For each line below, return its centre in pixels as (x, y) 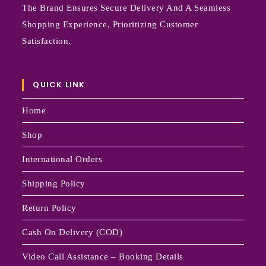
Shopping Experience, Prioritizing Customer (110, 25)
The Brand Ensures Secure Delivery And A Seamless (126, 8)
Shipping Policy (54, 184)
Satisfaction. (47, 41)
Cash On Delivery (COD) (72, 232)
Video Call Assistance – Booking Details (103, 257)
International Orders (62, 159)
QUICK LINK (59, 85)
